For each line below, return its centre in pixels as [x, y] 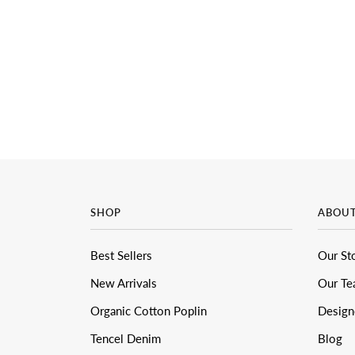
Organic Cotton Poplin [149, 311]
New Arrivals [124, 283]
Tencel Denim [126, 339]
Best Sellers [121, 256]
